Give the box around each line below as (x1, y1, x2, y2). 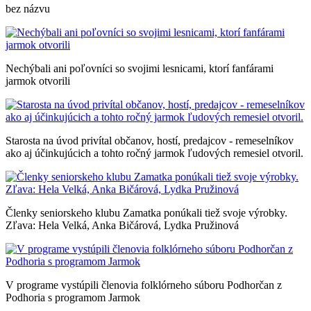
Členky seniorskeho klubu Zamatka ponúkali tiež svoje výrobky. (6, 206, 287, 219)
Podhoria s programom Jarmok (6, 291, 140, 303)
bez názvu (6, 2, 50, 15)
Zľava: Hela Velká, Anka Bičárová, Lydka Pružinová (6, 219, 239, 231)
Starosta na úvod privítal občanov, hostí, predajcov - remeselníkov (6, 134, 294, 146)
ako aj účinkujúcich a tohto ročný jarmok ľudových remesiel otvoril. (6, 146, 303, 159)
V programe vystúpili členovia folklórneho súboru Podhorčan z (6, 278, 282, 291)
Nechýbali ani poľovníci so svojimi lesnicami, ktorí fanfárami (6, 62, 274, 74)
